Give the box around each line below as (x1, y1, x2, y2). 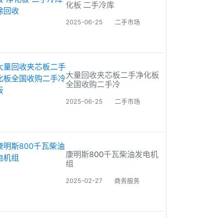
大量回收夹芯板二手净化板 (66, 70, 159, 80)
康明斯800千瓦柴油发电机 (66, 149, 158, 159)
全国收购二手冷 (66, 79, 120, 89)
